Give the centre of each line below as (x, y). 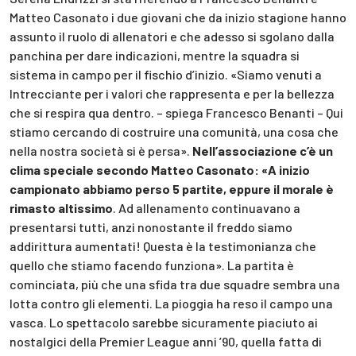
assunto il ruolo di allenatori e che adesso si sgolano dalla (172, 36)
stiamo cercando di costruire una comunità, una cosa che (174, 131)
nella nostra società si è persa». (101, 150)
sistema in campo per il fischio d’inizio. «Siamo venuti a (166, 74)
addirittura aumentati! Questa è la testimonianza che (163, 246)
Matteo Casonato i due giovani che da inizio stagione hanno (178, 17)
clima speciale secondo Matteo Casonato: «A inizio (160, 169)
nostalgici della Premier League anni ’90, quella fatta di (166, 341)
